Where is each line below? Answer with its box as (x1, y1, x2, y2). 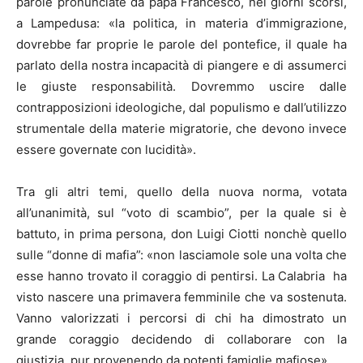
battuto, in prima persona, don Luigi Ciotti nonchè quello (16, 225, 347, 241)
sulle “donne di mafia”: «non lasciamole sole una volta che (16, 246, 347, 263)
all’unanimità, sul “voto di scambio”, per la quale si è (16, 204, 347, 220)
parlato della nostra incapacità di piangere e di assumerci (16, 57, 347, 73)
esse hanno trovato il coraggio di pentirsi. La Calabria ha (16, 267, 347, 284)
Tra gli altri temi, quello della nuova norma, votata (16, 183, 347, 199)
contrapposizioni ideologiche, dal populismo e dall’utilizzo (16, 99, 347, 115)
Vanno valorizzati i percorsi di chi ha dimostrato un (16, 310, 347, 326)
